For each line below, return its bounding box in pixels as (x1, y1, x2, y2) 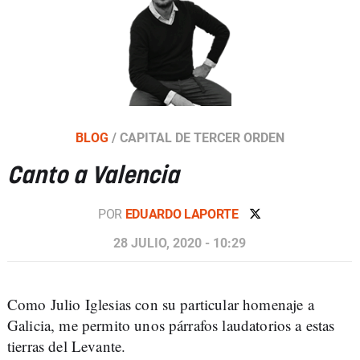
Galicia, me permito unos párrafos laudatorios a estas (7, 314, 335, 335)
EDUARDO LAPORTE (125, 206, 242, 222)
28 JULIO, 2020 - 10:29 (113, 235, 246, 251)
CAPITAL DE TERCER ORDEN (119, 129, 284, 145)
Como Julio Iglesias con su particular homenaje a (7, 293, 314, 314)
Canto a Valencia (7, 164, 179, 188)
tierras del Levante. (7, 335, 126, 356)
